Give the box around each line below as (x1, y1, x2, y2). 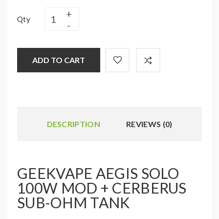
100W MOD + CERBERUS (17, 179, 187, 197)
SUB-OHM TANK (17, 194, 130, 211)
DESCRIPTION (46, 119, 100, 129)
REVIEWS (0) (126, 119, 173, 129)
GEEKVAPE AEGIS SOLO (17, 164, 179, 182)
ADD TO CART (32, 55, 85, 65)
